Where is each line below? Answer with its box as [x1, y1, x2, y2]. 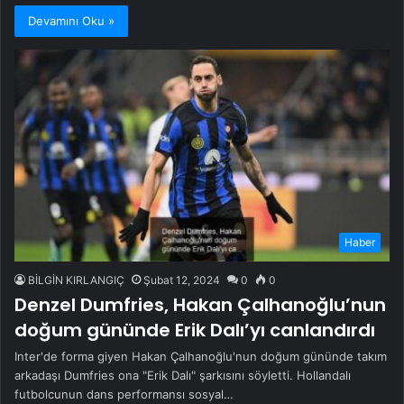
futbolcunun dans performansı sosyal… [14, 386, 234, 401]
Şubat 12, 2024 [143, 272, 220, 287]
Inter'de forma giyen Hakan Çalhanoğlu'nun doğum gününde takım [14, 348, 387, 363]
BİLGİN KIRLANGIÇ [28, 272, 124, 287]
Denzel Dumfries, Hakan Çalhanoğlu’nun [14, 291, 386, 317]
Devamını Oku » [28, 13, 115, 28]
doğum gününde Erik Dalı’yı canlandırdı [14, 317, 375, 343]
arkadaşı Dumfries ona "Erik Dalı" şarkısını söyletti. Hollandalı [14, 367, 351, 382]
